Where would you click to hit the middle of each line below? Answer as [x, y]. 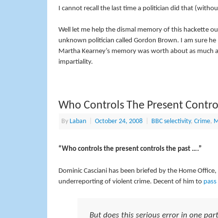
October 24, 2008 [118, 122]
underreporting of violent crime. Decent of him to [131, 182]
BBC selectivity [171, 122]
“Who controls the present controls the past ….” [130, 149]
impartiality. [75, 62]
